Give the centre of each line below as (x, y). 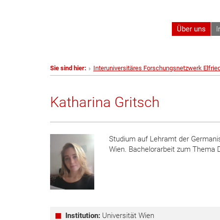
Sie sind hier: (68, 68)
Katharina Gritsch (105, 102)
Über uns (191, 29)
